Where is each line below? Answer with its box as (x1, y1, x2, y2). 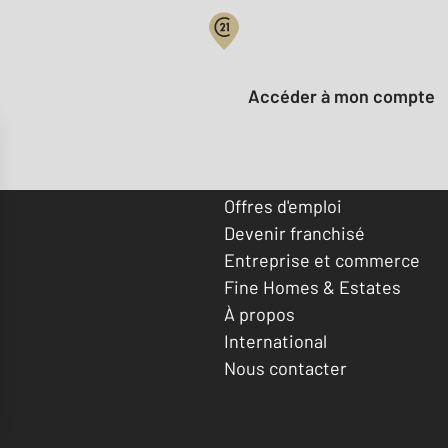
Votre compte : (224, 42, 343, 65)
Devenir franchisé (224, 221, 365, 244)
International (224, 329, 327, 352)
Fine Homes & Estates (224, 275, 401, 298)
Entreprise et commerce (224, 248, 420, 271)
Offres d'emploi (224, 194, 342, 217)
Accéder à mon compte (260, 85, 435, 108)
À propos (224, 302, 295, 325)
